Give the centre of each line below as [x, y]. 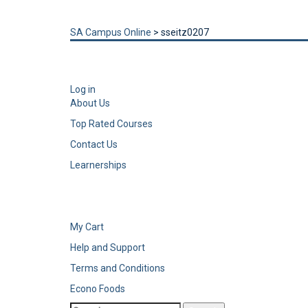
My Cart [87, 227]
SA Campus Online [111, 32]
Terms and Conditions [119, 268]
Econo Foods [98, 289]
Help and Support [108, 247]
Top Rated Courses [111, 124]
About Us [90, 103]
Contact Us [94, 144]
